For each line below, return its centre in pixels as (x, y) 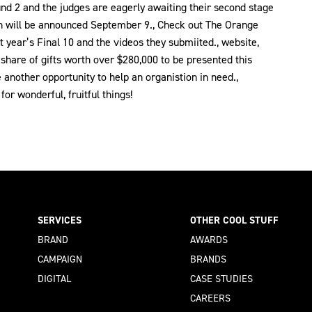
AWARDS (209, 240)
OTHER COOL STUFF (235, 220)
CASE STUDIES (222, 279)
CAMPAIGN (60, 259)
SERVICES (60, 220)
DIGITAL (54, 279)
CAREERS (211, 298)
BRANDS (209, 259)
